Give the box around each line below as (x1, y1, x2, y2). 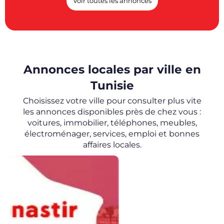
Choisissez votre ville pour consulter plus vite (22, 96, 201, 106)
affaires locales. (82, 140, 141, 150)
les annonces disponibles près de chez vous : (23, 107, 201, 117)
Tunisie (90, 78, 134, 93)
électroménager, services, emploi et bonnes (24, 129, 199, 139)
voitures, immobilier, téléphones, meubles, (27, 118, 197, 128)
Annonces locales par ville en (23, 62, 201, 77)
